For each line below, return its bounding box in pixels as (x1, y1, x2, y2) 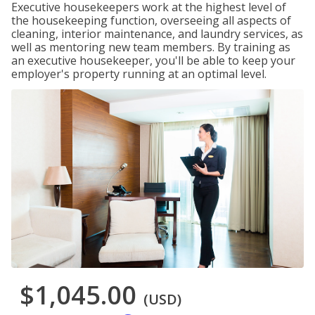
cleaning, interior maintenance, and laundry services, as (11, 26, 303, 41)
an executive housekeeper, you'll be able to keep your (11, 53, 295, 68)
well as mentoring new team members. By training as (11, 39, 290, 55)
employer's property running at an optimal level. (11, 66, 266, 82)
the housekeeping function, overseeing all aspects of (11, 13, 291, 28)
